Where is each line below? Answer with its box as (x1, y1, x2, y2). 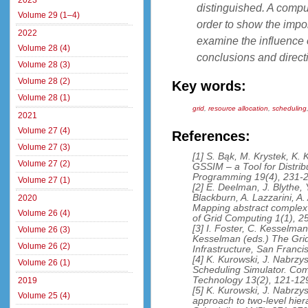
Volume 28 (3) (18, 60, 70, 69)
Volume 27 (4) (18, 126, 70, 135)
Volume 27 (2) (18, 159, 70, 168)
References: (171, 129, 250, 144)
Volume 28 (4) (18, 43, 70, 53)
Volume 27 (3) (18, 142, 70, 152)
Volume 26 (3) (18, 225, 70, 234)
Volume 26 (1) (18, 258, 70, 267)
